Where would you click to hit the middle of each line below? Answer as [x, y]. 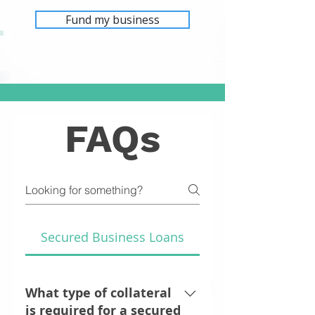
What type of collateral [98, 293]
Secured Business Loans [112, 237]
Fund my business [112, 20]
